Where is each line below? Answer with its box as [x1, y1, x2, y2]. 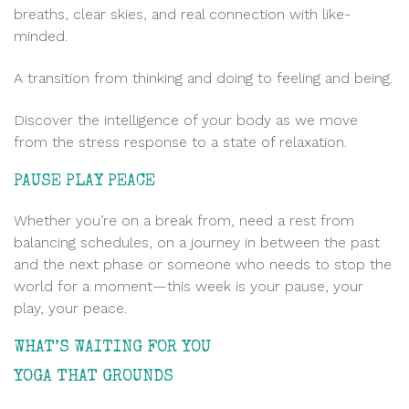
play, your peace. [14, 299, 127, 317]
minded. [14, 26, 68, 45]
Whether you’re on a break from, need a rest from [14, 211, 354, 229]
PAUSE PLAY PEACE [14, 173, 155, 190]
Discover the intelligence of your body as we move [14, 110, 358, 129]
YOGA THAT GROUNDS [14, 368, 173, 385]
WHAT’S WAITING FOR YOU [14, 339, 211, 356]
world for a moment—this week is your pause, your [14, 277, 363, 295]
